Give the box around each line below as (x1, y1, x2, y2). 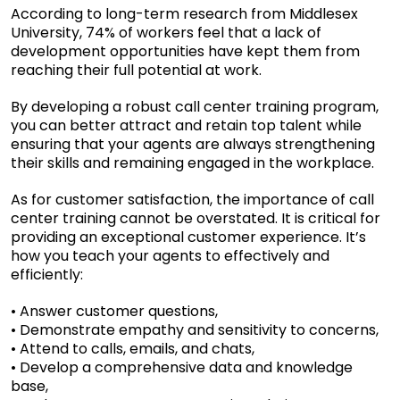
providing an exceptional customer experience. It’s (11, 226, 366, 247)
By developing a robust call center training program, (11, 96, 379, 117)
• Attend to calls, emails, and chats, (11, 337, 254, 359)
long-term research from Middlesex (105, 3, 358, 24)
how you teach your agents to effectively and (11, 245, 329, 266)
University (11, 21, 79, 43)
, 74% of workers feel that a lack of (79, 21, 321, 43)
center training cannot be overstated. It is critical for (11, 207, 380, 229)
